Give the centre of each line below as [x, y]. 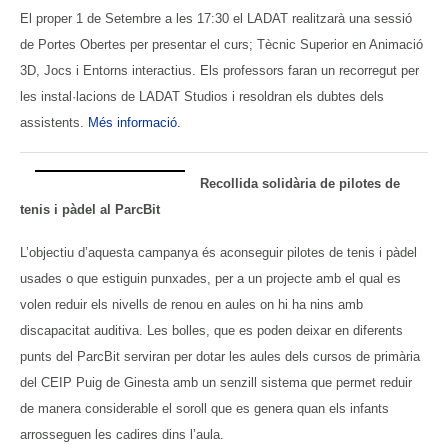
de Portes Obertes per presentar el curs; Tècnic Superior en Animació [221, 44]
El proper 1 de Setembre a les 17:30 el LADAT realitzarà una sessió [216, 18]
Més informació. [134, 122]
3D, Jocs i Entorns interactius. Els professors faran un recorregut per [219, 70]
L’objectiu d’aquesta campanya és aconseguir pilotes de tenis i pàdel [218, 252]
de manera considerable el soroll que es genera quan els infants [204, 408]
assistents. [54, 122]
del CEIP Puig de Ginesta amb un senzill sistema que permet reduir [216, 382]
